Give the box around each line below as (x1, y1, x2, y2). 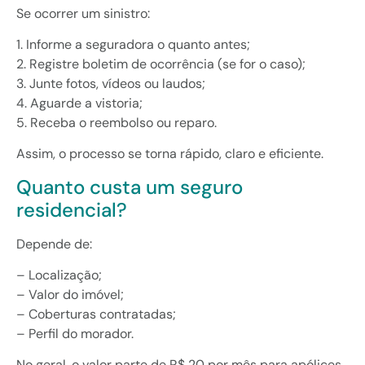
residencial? (16, 196, 127, 222)
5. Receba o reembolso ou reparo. (16, 113, 217, 131)
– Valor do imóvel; (16, 286, 124, 304)
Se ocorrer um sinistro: (16, 4, 150, 22)
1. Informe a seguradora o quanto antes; (16, 35, 250, 53)
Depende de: (16, 235, 92, 253)
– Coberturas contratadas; (16, 306, 176, 323)
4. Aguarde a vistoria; (16, 94, 143, 112)
